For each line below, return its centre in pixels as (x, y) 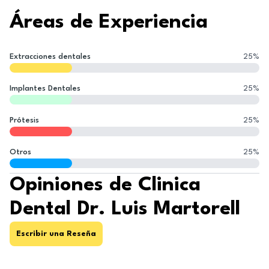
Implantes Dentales (45, 89)
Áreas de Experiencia (109, 23)
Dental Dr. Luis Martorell (125, 209)
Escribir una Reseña (56, 234)
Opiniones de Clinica (105, 185)
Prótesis (24, 120)
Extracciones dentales (50, 57)
